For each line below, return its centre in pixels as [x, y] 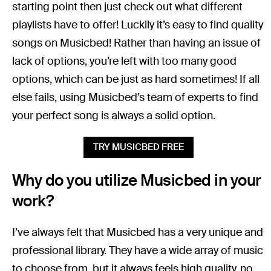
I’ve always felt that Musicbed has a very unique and [138, 233]
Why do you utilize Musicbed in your [137, 181]
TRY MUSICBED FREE [139, 147]
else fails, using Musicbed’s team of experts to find [135, 98]
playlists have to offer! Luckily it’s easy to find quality [138, 25]
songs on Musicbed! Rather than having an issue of [137, 43]
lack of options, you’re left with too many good [125, 61]
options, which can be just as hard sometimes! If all [136, 80]
